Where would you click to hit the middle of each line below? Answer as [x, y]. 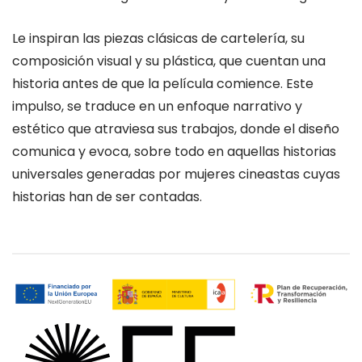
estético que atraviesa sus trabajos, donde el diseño [176, 128]
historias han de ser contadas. [107, 196]
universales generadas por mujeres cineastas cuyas [176, 174]
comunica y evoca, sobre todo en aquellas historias [174, 151]
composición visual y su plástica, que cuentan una [169, 61]
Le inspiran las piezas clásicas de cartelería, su [158, 38]
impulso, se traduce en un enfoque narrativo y [157, 106]
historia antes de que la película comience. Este [163, 83]
